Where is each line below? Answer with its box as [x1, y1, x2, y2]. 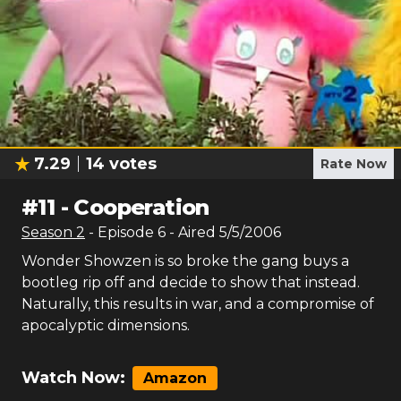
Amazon [143, 370, 207, 387]
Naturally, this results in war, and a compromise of [21, 295, 374, 312]
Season [21, 224, 76, 241]
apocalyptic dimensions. [21, 317, 190, 334]
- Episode [89, 224, 158, 241]
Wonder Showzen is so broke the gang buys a [21, 252, 349, 269]
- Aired [166, 224, 216, 241]
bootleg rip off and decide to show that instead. [21, 274, 360, 291]
